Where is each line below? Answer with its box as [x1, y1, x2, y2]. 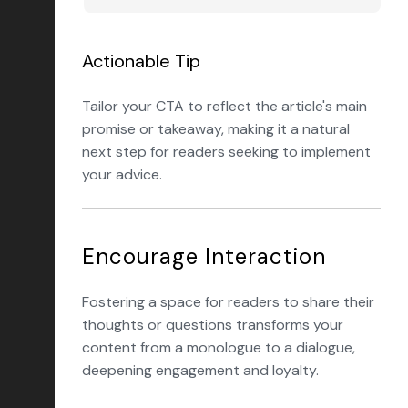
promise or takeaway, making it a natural [82, 119, 350, 138]
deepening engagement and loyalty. [82, 361, 319, 380]
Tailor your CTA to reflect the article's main [82, 97, 367, 116]
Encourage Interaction [82, 242, 326, 270]
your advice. [82, 165, 162, 184]
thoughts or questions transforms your [82, 315, 343, 334]
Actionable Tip [82, 49, 200, 73]
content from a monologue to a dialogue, [82, 338, 355, 357]
